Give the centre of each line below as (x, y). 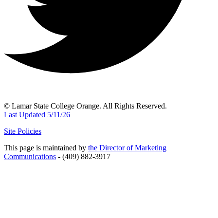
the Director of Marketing (127, 148)
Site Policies (23, 131)
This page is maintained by (46, 148)
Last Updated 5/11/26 (37, 115)
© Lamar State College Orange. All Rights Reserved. (85, 106)
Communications (30, 157)
